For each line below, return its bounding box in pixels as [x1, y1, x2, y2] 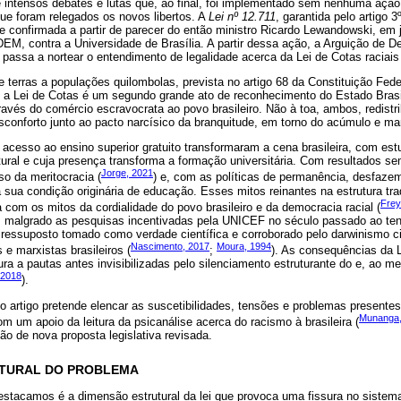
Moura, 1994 [217, 241, 271, 252]
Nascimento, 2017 [131, 241, 209, 252]
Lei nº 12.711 [209, 9, 276, 23]
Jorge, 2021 [101, 167, 153, 179]
